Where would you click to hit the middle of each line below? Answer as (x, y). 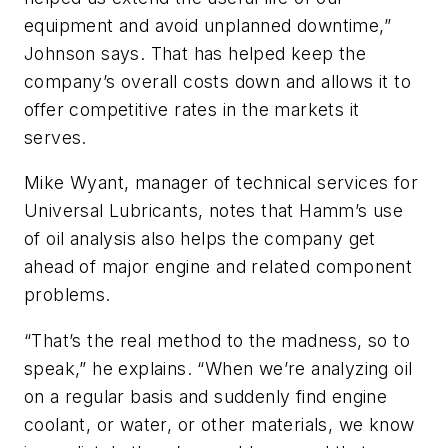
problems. (67, 295)
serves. (55, 137)
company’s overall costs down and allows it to (217, 81)
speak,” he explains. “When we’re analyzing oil (218, 368)
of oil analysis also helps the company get (200, 239)
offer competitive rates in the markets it (192, 109)
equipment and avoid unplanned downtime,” (207, 25)
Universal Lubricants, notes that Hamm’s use (214, 211)
